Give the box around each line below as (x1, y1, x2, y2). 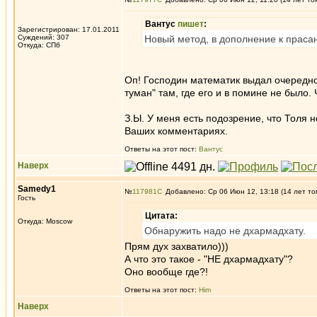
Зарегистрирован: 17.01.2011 (18, 25, 120, 33)
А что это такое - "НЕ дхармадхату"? (125, 253, 293, 265)
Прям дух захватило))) (125, 241, 229, 252)
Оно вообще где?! (125, 266, 208, 277)
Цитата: (145, 211, 178, 221)
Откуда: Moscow (18, 217, 72, 225)
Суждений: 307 (18, 33, 69, 41)
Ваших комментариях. (125, 125, 228, 137)
